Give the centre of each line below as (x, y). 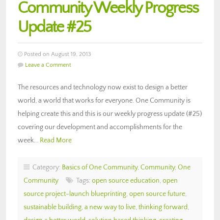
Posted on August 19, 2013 (57, 54)
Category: (46, 167)
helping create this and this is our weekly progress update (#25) (110, 114)
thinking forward (163, 207)
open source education (126, 180)
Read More (56, 140)
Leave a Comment (48, 65)
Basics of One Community (100, 167)
